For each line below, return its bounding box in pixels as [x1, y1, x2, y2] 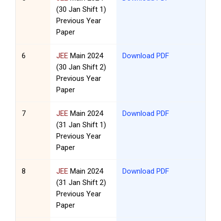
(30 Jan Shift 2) [56, 63, 107, 72]
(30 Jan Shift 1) [56, 5, 107, 14]
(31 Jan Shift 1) [56, 120, 107, 130]
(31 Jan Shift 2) [56, 178, 107, 187]
